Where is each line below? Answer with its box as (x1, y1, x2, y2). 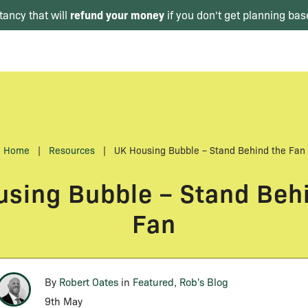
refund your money (70, 7, 164, 22)
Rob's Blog (179, 275, 228, 289)
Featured (133, 275, 174, 289)
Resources (48, 144, 95, 156)
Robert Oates (59, 275, 118, 289)
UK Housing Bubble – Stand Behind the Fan (113, 144, 305, 156)
